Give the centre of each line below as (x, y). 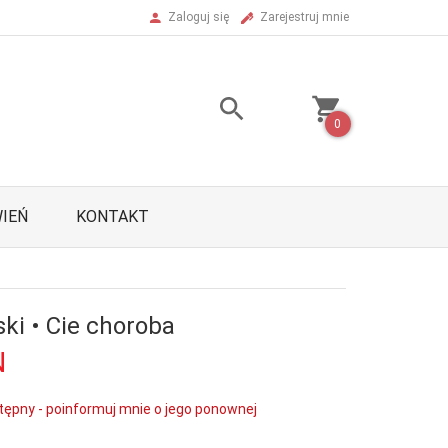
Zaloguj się (198, 17)
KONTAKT (112, 216)
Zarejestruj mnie (304, 17)
